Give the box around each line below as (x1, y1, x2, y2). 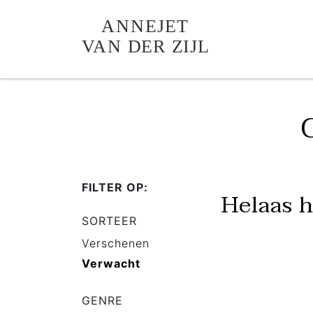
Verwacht (82, 256, 140, 270)
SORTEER (82, 214, 137, 228)
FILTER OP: (82, 180, 148, 194)
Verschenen (82, 236, 150, 250)
